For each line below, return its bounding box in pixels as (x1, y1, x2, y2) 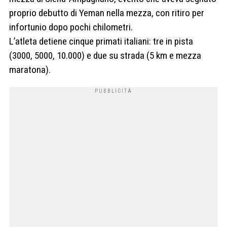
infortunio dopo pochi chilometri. (9, 21, 133, 33)
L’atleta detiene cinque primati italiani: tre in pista (9, 35, 193, 48)
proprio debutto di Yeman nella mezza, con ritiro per (9, 7, 204, 19)
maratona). (9, 64, 51, 76)
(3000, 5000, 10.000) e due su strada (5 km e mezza (9, 50, 201, 62)
